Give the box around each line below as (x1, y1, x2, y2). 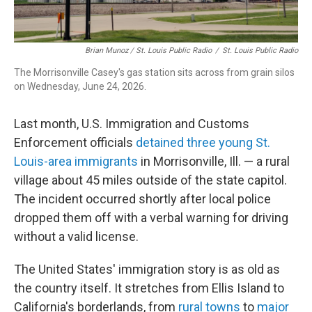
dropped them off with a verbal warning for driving (14, 210, 288, 225)
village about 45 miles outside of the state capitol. (14, 173, 287, 187)
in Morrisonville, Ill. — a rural (138, 154, 290, 169)
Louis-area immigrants (14, 154, 138, 169)
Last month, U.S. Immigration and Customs (14, 116, 249, 131)
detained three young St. (136, 135, 270, 150)
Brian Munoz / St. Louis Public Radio (85, 46, 212, 55)
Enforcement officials (14, 135, 136, 150)
